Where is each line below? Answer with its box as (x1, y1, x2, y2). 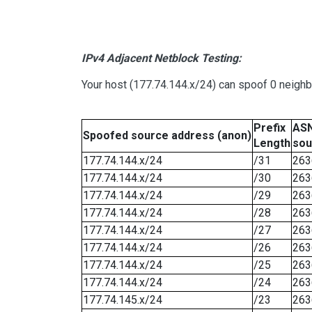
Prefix (253, 121, 286, 135)
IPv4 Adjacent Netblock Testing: (81, 52, 242, 65)
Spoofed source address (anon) (83, 129, 251, 143)
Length (253, 136, 290, 150)
